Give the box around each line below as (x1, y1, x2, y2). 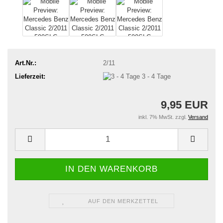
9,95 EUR (161, 98, 208, 111)
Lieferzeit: (15, 72, 45, 80)
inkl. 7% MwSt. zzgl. (138, 113, 188, 120)
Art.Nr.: (15, 59, 36, 67)
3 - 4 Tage (141, 72, 171, 80)
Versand (188, 113, 208, 120)
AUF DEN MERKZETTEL (88, 198, 158, 204)
